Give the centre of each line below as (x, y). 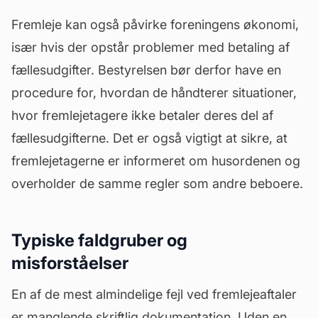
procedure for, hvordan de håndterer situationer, (154, 93)
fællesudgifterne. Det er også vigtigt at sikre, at (149, 138)
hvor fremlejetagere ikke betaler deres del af (142, 115)
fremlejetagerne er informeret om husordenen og (156, 161)
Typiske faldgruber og (99, 240)
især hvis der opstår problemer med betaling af (150, 47)
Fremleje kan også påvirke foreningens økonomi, (155, 24)
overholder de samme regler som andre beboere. (157, 183)
